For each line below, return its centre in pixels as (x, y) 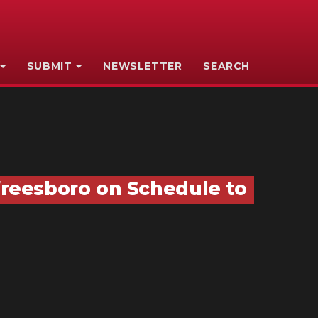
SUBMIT (49, 66)
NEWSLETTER (143, 66)
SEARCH (227, 66)
